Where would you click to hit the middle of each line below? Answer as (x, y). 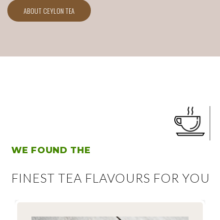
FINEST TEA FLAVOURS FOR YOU (111, 178)
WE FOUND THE (51, 151)
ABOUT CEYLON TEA (49, 11)
